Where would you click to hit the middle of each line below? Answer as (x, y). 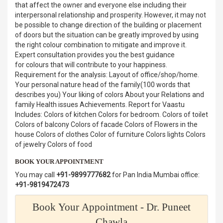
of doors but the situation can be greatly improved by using (107, 35)
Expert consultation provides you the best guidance (95, 55)
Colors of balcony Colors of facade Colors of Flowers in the (106, 124)
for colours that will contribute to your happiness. (93, 64)
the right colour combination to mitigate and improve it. (101, 45)
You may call (36, 175)
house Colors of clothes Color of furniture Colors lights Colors (110, 134)
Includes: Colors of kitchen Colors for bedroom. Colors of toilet (111, 114)
